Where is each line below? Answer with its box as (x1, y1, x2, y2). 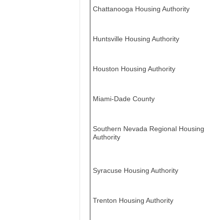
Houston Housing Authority (92, 65, 175, 73)
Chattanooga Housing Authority (92, 5, 190, 13)
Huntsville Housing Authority (92, 35, 179, 43)
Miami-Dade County (92, 95, 155, 103)
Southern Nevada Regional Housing (92, 125, 204, 133)
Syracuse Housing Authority (92, 166, 178, 174)
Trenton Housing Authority (92, 196, 173, 204)
